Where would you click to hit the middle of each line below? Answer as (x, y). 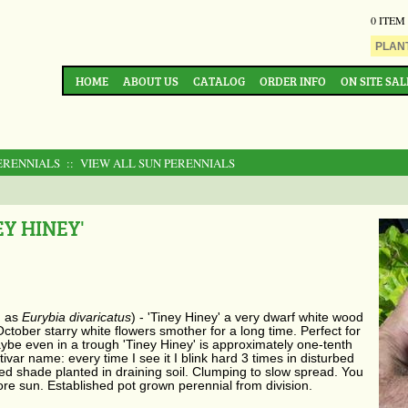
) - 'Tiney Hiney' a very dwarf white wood (247, 316)
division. (287, 385)
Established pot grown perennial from (155, 385)
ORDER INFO (293, 81)
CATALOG (219, 81)
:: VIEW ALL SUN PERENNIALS (149, 163)
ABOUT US (151, 81)
